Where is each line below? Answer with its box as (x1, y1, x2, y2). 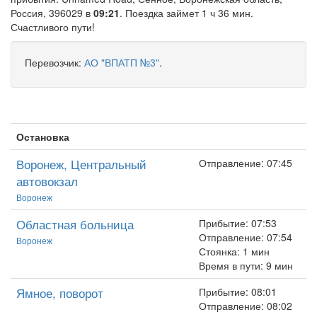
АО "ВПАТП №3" (84, 55, 159, 69)
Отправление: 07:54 (199, 230, 292, 244)
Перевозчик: (25, 55, 84, 69)
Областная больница (16, 215, 134, 233)
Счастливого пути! (11, 20, 95, 34)
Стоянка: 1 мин (199, 244, 270, 258)
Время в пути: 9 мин (199, 258, 293, 272)
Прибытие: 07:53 (199, 216, 277, 230)
